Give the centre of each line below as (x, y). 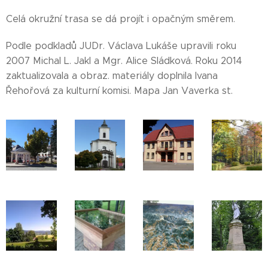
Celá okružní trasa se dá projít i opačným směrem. (121, 19)
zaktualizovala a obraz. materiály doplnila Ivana (112, 76)
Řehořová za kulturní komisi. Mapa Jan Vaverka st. (119, 91)
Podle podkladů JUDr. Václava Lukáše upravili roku (121, 46)
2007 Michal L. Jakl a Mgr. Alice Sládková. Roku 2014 (124, 61)
